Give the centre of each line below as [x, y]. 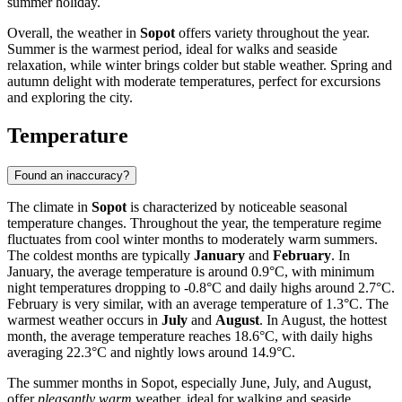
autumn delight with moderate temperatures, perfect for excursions [194, 81]
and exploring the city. [70, 97]
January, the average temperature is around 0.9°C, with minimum [191, 271]
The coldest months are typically [100, 255]
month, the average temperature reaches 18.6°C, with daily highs [190, 336]
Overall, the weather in [74, 32]
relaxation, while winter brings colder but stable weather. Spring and [200, 65]
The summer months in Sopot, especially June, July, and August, [189, 382]
